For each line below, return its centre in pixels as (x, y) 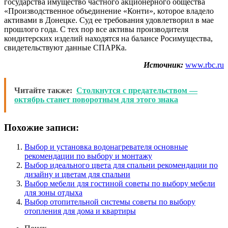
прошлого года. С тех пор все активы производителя (96, 29)
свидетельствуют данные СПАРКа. (65, 47)
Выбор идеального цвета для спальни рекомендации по (121, 165)
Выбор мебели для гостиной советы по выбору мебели (120, 184)
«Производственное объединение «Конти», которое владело (109, 11)
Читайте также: (43, 90)
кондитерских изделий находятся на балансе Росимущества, (108, 38)
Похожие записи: (41, 127)
